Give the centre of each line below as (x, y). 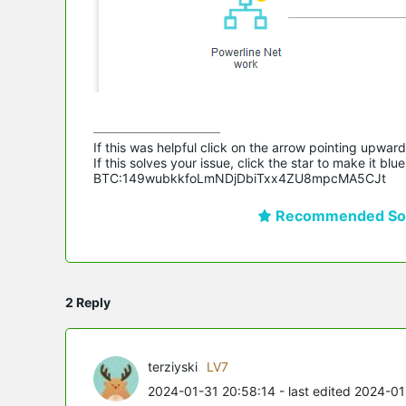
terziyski (173, 366)
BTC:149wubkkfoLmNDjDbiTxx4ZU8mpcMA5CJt (240, 178)
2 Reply (88, 302)
